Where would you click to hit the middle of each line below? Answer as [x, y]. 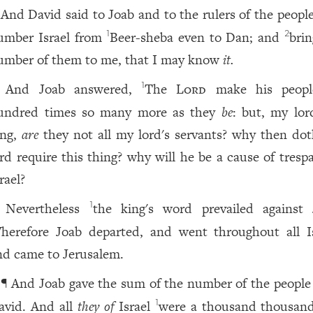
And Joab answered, [74, 89]
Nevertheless [48, 209]
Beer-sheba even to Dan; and [197, 37]
